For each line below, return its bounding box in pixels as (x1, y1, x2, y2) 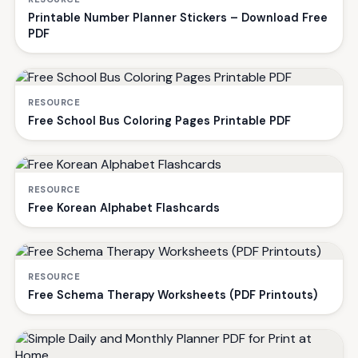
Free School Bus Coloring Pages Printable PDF (28, 113, 291, 128)
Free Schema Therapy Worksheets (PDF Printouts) (28, 287, 317, 302)
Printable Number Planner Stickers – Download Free (28, 10, 328, 25)
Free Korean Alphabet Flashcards (28, 200, 220, 215)
